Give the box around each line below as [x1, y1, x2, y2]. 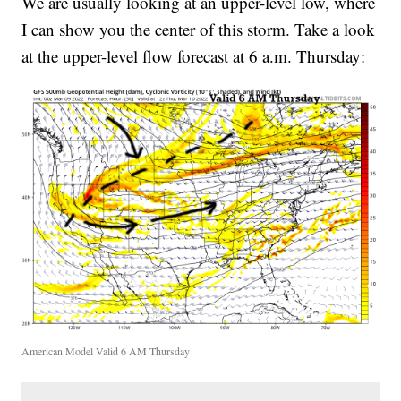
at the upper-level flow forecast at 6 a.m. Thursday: [21, 45, 366, 68]
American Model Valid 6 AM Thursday [21, 343, 191, 358]
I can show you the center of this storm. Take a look [21, 18, 376, 41]
